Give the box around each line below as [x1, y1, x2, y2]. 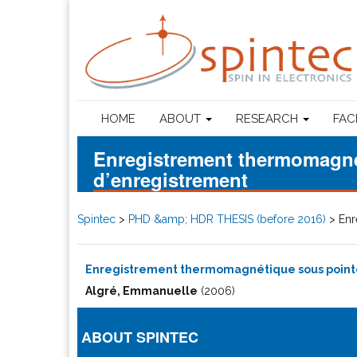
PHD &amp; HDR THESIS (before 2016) [128, 212, 326, 226]
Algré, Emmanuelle [85, 284, 198, 297]
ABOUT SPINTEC [81, 326, 198, 347]
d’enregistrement [93, 165, 248, 193]
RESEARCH [236, 111, 301, 126]
